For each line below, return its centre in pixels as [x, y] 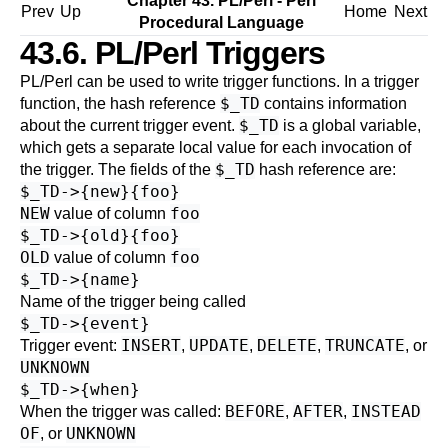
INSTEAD [386, 411]
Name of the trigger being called [133, 301]
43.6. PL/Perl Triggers [172, 53]
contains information [333, 103]
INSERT [151, 345]
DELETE [287, 345]
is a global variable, [350, 125]
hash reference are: [325, 169]
